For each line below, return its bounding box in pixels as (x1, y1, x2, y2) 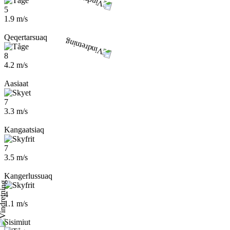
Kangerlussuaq (4, 171, 52, 180)
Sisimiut (4, 218, 30, 226)
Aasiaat (4, 79, 28, 88)
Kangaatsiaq (4, 125, 44, 134)
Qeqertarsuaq (4, 33, 47, 42)
